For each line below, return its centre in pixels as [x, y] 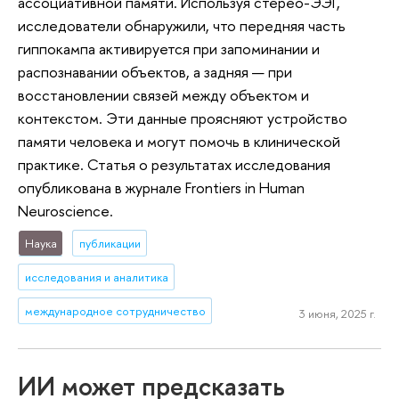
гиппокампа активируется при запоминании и [169, 49]
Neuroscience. [65, 211]
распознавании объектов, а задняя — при [155, 72]
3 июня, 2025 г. [337, 313]
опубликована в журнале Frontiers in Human [161, 188]
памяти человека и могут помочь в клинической [179, 142]
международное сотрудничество [115, 311]
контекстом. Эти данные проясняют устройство [183, 118]
